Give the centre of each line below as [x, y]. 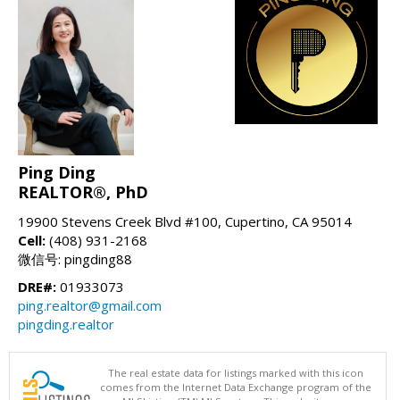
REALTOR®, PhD [83, 192]
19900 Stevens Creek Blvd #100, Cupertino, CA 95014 [185, 221]
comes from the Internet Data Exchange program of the [236, 387]
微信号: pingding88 [75, 258]
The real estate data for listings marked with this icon [236, 372]
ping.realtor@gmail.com [90, 305]
